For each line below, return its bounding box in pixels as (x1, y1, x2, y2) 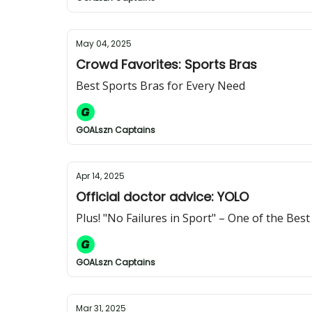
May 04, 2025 (76, 38, 132, 49)
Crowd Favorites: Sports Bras (76, 56, 257, 73)
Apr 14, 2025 (76, 170, 125, 182)
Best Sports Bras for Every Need (76, 78, 245, 93)
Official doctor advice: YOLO (76, 188, 249, 205)
